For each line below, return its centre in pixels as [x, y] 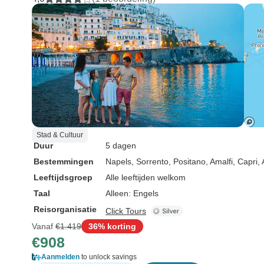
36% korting [112, 226]
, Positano [187, 161]
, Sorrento [150, 161]
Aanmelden [60, 257]
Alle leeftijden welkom [146, 177]
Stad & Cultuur [60, 135]
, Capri [245, 161]
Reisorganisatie [65, 209]
